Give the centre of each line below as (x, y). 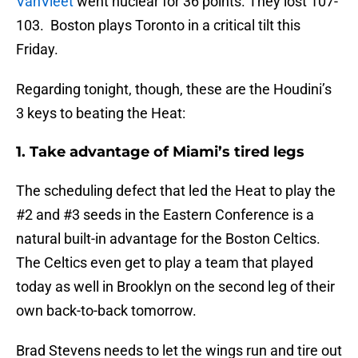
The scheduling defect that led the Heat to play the (176, 191)
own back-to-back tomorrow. (106, 311)
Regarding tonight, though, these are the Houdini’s (174, 89)
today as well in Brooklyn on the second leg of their (175, 287)
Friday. (37, 50)
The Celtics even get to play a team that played (165, 263)
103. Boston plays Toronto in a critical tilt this (158, 26)
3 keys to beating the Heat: (101, 113)
